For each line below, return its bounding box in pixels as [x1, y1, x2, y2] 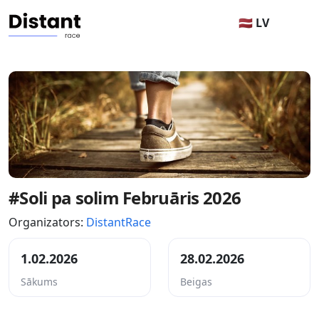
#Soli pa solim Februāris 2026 [9, 186, 241, 209]
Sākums [21, 275, 58, 288]
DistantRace [86, 214, 151, 230]
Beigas [180, 275, 212, 288]
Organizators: [9, 214, 86, 230]
